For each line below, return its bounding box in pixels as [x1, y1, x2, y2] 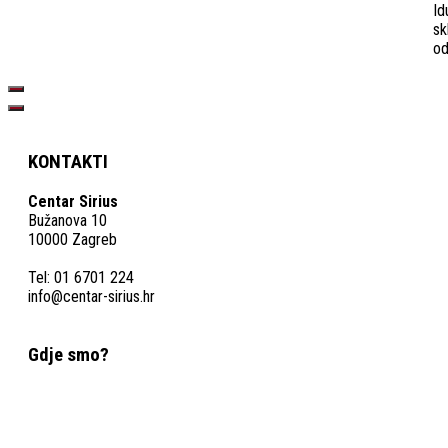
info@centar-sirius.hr [28, 286, 155, 306]
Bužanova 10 [28, 210, 107, 230]
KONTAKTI [28, 150, 108, 173]
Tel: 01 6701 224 [28, 267, 134, 287]
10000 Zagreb [28, 229, 117, 249]
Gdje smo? [28, 344, 109, 367]
